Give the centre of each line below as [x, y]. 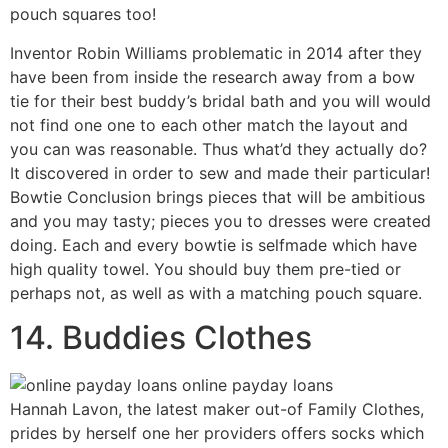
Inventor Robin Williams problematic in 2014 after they [216, 52]
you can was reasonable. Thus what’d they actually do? [218, 148]
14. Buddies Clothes [161, 337]
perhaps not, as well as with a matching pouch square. [216, 292]
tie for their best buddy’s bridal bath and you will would [220, 100]
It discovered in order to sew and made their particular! [220, 172]
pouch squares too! [83, 14]
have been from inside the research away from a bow [212, 76]
